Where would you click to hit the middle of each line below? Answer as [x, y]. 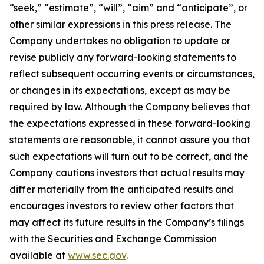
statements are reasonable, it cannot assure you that [130, 140]
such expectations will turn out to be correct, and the [129, 156]
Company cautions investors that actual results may [127, 173]
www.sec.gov [97, 255]
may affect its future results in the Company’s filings [127, 222]
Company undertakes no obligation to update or [120, 41]
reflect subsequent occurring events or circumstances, [132, 74]
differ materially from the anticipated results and [121, 189]
